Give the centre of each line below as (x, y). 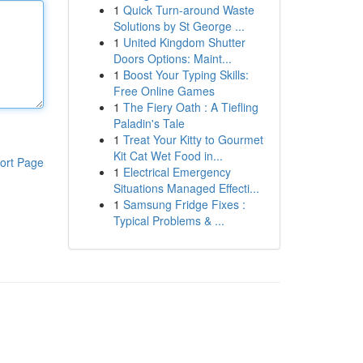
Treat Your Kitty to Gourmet (193, 139)
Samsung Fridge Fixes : (184, 204)
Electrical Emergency (177, 172)
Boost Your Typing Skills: (186, 75)
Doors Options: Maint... (172, 58)
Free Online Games (164, 91)
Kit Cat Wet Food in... (168, 156)
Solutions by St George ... (179, 26)
